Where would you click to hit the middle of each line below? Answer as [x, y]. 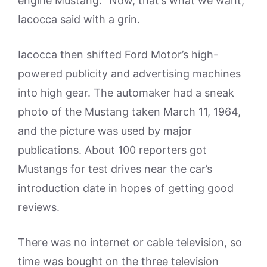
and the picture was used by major [105, 131]
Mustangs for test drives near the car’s [115, 169]
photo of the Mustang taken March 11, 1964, [129, 112]
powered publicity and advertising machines [129, 74]
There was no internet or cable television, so [130, 242]
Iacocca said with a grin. [79, 19]
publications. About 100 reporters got [112, 150]
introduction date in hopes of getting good [126, 188]
